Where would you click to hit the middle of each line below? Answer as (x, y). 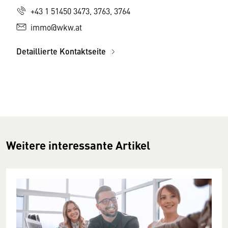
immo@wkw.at (56, 27)
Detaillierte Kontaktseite (62, 51)
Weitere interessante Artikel (78, 145)
